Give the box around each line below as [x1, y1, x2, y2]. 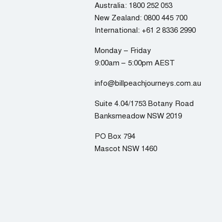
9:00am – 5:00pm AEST [95, 57, 175, 67]
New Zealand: [95, 12, 144, 22]
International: [95, 24, 142, 35]
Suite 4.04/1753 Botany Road [95, 98, 194, 108]
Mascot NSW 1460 [95, 143, 157, 153]
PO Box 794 [95, 130, 135, 141]
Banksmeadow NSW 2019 [95, 110, 182, 120]
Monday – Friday [95, 45, 151, 55]
